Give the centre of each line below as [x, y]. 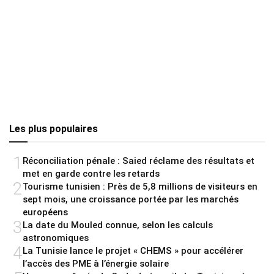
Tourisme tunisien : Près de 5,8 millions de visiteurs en [140, 186]
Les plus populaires [54, 128]
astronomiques [56, 238]
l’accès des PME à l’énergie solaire [96, 263]
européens [45, 212]
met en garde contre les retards [91, 173]
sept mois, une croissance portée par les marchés [131, 199]
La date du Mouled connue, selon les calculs [118, 225]
